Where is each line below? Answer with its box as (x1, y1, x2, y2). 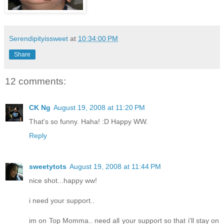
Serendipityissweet (9, 34, 68, 43)
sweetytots (29, 162, 66, 170)
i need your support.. (29, 196, 94, 204)
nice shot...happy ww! (29, 176, 97, 184)
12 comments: (5, 76, 66, 87)
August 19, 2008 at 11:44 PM (69, 162, 161, 170)
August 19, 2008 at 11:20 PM (53, 103, 145, 111)
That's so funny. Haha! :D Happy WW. (29, 117, 148, 125)
